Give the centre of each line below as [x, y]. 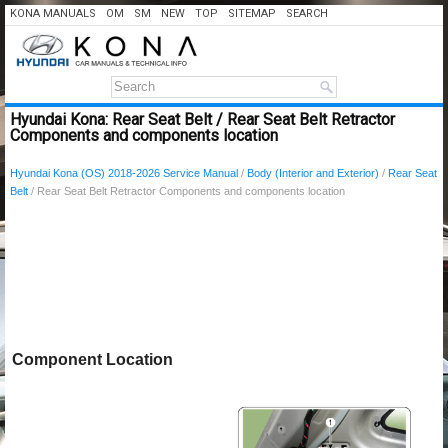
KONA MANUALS [53, 13]
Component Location [92, 359]
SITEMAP [252, 13]
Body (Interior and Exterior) [313, 173]
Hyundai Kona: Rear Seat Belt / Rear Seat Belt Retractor [202, 119]
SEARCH [307, 13]
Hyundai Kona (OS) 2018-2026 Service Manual [124, 173]
